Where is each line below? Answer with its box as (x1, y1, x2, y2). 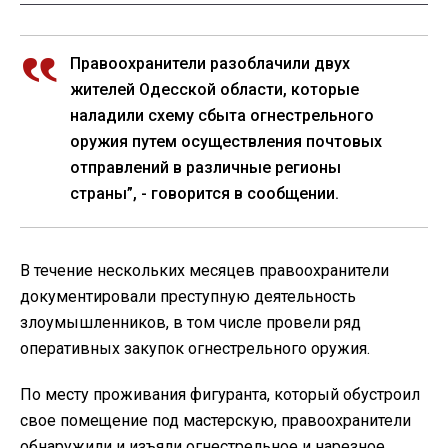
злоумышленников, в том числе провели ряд (20, 312, 361, 332)
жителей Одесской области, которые (70, 79, 359, 99)
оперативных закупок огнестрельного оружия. (20, 338, 370, 358)
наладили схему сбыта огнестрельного (70, 105, 374, 125)
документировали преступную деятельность (20, 286, 356, 306)
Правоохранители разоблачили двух (70, 53, 350, 73)
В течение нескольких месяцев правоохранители (20, 260, 389, 280)
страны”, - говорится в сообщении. (70, 183, 339, 203)
